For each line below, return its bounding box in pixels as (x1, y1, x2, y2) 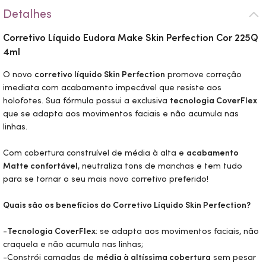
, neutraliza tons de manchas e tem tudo (78, 160, 242, 171)
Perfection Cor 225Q (164, 31, 258, 43)
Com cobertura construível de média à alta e (3, 147, 186, 158)
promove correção (165, 69, 242, 80)
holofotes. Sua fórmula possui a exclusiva (3, 95, 170, 106)
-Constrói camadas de (3, 252, 96, 262)
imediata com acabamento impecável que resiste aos (3, 82, 221, 93)
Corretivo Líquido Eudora (3, 31, 118, 43)
